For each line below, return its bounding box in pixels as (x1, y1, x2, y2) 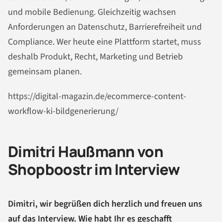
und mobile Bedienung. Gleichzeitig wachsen (8, 5, 176, 18)
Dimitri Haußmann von (8, 141, 163, 162)
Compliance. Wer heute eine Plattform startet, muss (8, 35, 201, 48)
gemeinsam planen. (8, 65, 82, 78)
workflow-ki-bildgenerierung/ (8, 105, 118, 117)
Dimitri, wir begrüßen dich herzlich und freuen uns (8, 198, 202, 211)
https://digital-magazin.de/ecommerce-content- (8, 90, 186, 103)
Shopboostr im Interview (8, 159, 180, 179)
